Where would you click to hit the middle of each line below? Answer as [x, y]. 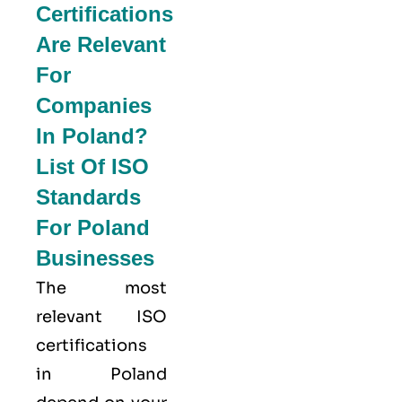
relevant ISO [101, 316]
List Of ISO [92, 166]
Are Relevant [101, 44]
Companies [94, 105]
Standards [88, 197]
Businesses [95, 258]
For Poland [93, 227]
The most [101, 288]
